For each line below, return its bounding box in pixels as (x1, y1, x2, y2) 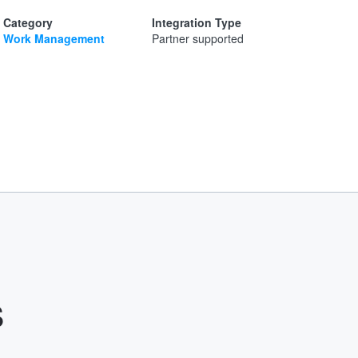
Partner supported (152, 30, 244, 46)
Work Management (3, 30, 105, 46)
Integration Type (152, 14, 241, 30)
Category (3, 14, 53, 30)
